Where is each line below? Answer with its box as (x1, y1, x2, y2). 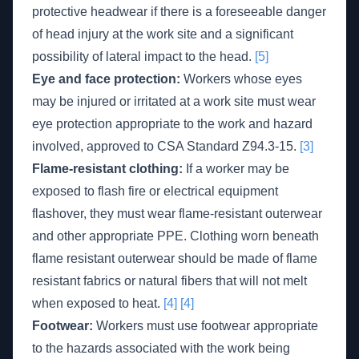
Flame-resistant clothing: (32, 162, 183, 175)
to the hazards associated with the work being (32, 341, 290, 355)
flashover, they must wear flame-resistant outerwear (32, 207, 322, 220)
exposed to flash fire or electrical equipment (32, 184, 278, 198)
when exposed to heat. (32, 296, 163, 310)
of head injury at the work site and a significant (32, 27, 293, 41)
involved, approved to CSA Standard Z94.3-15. (32, 139, 300, 153)
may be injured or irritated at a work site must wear (32, 95, 316, 108)
